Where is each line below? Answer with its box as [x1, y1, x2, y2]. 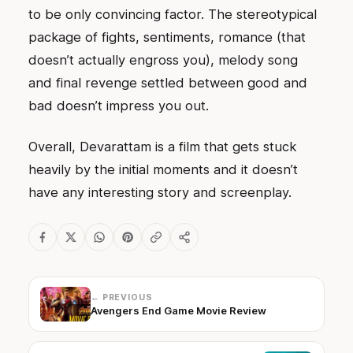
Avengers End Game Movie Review [91, 303, 266, 317]
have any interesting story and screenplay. [28, 184, 292, 200]
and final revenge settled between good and [28, 75, 307, 91]
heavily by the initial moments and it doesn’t [28, 161, 298, 177]
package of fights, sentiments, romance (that [28, 29, 306, 46]
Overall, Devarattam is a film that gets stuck [28, 138, 296, 154]
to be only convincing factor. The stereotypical [28, 6, 317, 23]
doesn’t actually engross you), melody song [28, 52, 298, 69]
